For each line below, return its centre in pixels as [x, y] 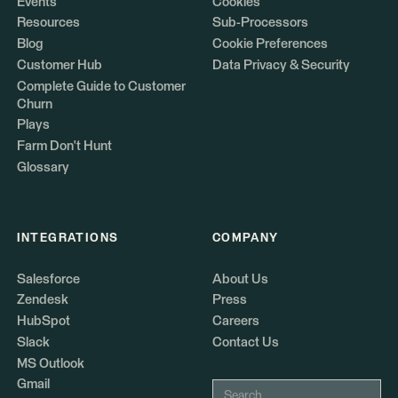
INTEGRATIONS [68, 238]
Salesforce [48, 279]
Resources [48, 23]
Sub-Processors [260, 23]
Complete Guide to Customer [101, 86]
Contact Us [245, 342]
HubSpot [43, 322]
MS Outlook [50, 363]
